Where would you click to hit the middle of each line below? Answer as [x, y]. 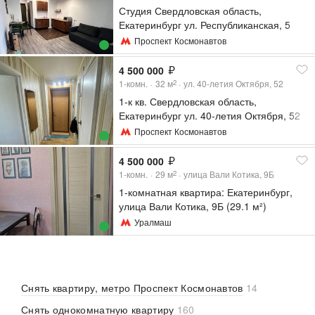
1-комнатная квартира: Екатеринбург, [206, 192]
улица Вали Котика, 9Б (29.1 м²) [193, 206]
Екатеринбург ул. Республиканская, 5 [205, 25]
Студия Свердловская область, [191, 11]
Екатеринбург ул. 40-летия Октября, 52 [210, 116]
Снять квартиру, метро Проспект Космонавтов [132, 288]
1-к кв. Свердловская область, [188, 102]
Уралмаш [153, 221]
